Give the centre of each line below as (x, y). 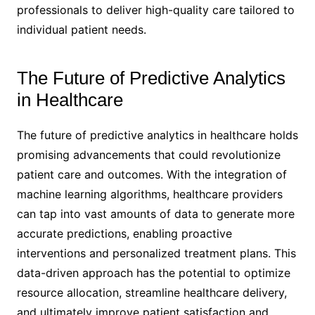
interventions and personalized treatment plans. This (156, 253)
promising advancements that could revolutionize (148, 154)
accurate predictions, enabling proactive (124, 233)
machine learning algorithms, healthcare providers (149, 194)
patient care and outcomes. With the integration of (152, 174)
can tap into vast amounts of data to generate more (155, 213)
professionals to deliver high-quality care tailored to (155, 9)
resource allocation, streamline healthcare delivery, (152, 292)
